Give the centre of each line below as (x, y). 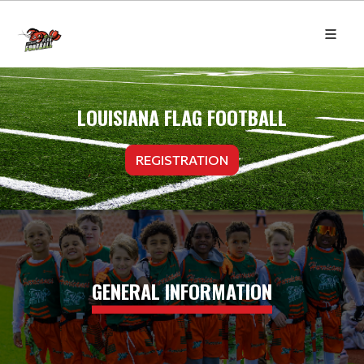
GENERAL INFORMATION (182, 291)
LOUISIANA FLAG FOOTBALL (182, 117)
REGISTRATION (182, 159)
